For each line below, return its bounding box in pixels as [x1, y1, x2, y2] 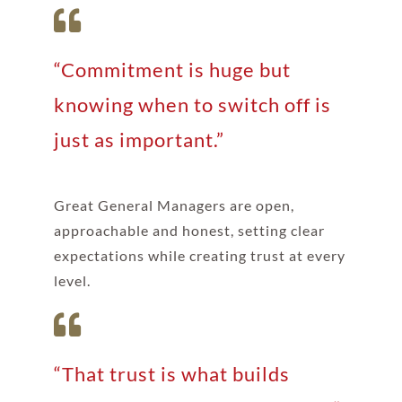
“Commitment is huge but [53, 57, 291, 82]
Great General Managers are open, [53, 196, 294, 214]
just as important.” [53, 127, 224, 152]
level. [53, 271, 91, 289]
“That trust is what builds [53, 361, 290, 386]
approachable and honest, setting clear [53, 221, 325, 239]
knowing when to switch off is [53, 92, 331, 117]
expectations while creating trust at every [53, 246, 345, 264]
